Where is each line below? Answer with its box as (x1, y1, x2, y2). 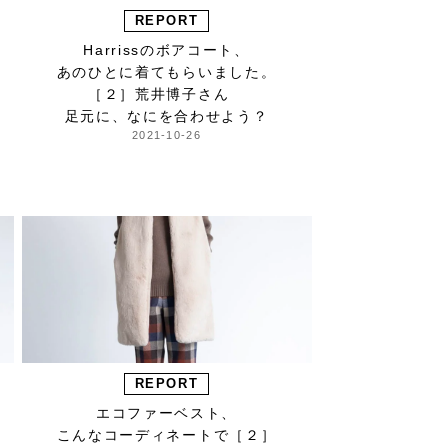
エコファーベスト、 (95, 405, 238, 422)
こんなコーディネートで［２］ (56, 427, 277, 444)
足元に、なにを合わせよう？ (64, 108, 269, 125)
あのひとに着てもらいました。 (56, 64, 277, 81)
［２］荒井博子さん (88, 86, 245, 103)
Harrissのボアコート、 (83, 42, 250, 59)
